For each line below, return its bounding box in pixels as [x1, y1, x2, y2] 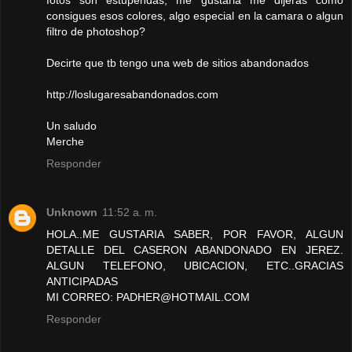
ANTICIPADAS [46, 275, 118, 288]
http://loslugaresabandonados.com [46, 88, 218, 101]
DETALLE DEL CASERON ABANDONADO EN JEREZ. [46, 244, 343, 257]
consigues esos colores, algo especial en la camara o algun [46, 9, 343, 23]
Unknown [46, 206, 97, 219]
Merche [46, 135, 84, 148]
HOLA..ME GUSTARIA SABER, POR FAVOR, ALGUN [46, 228, 343, 241]
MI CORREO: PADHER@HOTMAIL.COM [46, 291, 250, 304]
